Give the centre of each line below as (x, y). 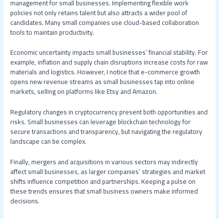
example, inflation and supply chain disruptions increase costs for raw (109, 62)
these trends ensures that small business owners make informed (104, 191)
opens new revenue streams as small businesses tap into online (103, 82)
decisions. (25, 201)
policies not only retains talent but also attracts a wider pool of (99, 12)
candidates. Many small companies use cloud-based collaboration (105, 22)
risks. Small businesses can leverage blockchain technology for (101, 122)
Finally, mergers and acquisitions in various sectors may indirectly (104, 162)
